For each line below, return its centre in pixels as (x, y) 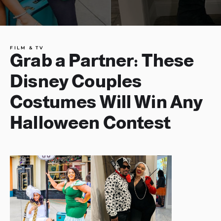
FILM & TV (27, 48)
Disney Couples (76, 81)
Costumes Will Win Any (107, 102)
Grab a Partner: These (102, 60)
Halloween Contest (90, 123)
